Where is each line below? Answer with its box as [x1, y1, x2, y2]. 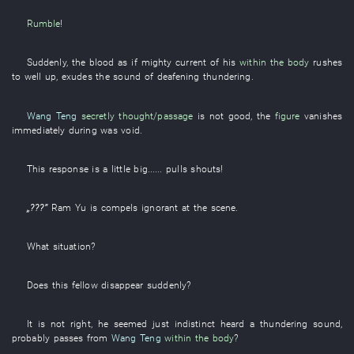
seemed [107, 318, 153, 330]
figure [274, 109, 300, 122]
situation [52, 240, 91, 253]
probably [12, 332, 50, 345]
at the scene [181, 201, 236, 213]
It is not [26, 318, 71, 330]
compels [100, 201, 138, 213]
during [69, 123, 97, 136]
